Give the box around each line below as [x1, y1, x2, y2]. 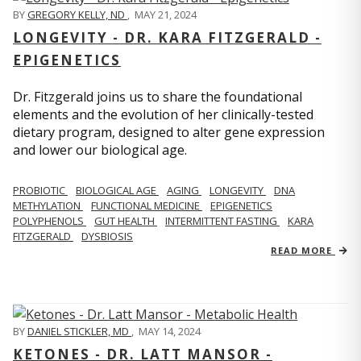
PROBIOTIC [13, 182, 68, 197]
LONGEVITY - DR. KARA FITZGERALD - [13, 27, 322, 47]
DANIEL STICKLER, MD [27, 324, 131, 339]
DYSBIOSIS [81, 228, 133, 243]
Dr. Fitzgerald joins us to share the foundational [13, 87, 302, 106]
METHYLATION [13, 197, 83, 213]
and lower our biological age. [13, 140, 187, 159]
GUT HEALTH [94, 213, 157, 228]
